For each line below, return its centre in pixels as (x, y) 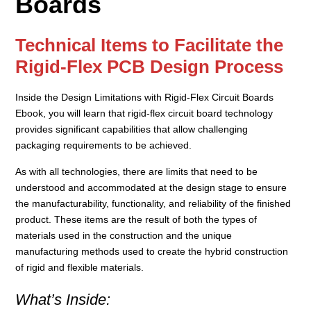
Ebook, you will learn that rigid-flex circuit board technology (144, 114)
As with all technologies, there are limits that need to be (137, 172)
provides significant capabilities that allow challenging (132, 129)
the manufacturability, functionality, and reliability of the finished (153, 204)
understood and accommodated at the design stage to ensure (151, 188)
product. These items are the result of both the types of (136, 220)
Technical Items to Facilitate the (150, 45)
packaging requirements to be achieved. (104, 145)
